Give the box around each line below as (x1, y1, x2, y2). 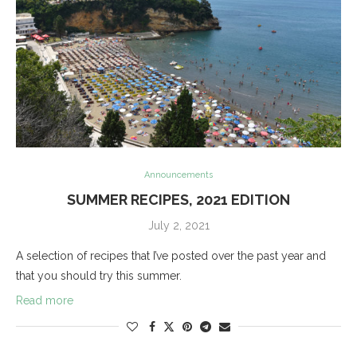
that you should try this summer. (16, 269, 182, 282)
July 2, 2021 (147, 218, 210, 232)
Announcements (144, 169, 213, 180)
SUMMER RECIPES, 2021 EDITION (67, 190, 290, 208)
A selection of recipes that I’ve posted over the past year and (16, 249, 326, 262)
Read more (16, 293, 73, 307)
